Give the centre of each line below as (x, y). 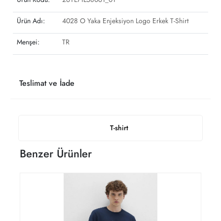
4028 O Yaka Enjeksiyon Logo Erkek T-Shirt (125, 21)
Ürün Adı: (31, 21)
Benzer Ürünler (56, 153)
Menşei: (28, 42)
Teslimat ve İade (47, 83)
